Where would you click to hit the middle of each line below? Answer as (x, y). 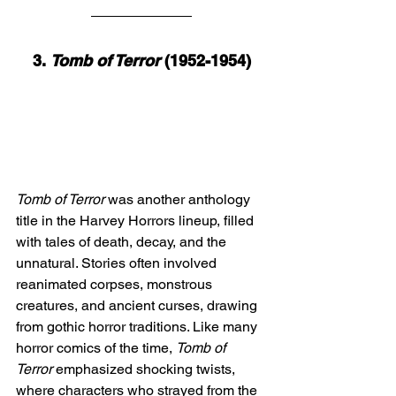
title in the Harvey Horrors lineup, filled (137, 221)
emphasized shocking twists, (145, 369)
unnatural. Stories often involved (118, 263)
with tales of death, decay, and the (123, 242)
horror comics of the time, (96, 348)
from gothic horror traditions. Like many (138, 327)
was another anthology (179, 200)
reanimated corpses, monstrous (116, 285)
